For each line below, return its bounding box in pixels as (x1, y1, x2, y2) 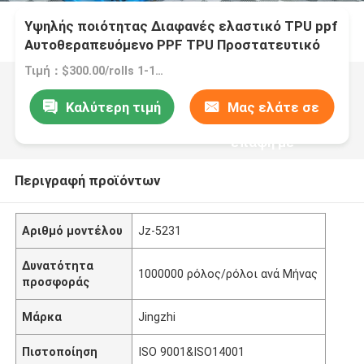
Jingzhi (138, 310, 176, 323)
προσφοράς (22, 275, 90, 288)
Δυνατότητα (22, 258, 94, 272)
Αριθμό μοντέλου (22, 223, 123, 237)
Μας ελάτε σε (227, 98, 320, 115)
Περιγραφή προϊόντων (14, 171, 160, 188)
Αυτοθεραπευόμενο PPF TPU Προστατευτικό (24, 37, 321, 54)
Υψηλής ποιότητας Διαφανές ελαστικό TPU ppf (24, 18, 338, 35)
